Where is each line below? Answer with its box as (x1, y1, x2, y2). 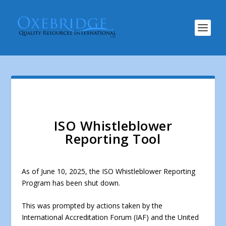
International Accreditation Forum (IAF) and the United (21, 212, 199, 222)
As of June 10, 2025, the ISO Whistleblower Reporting (21, 166, 195, 176)
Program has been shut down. (21, 178, 120, 188)
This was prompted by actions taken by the (21, 201, 162, 211)
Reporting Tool (65, 130, 161, 148)
